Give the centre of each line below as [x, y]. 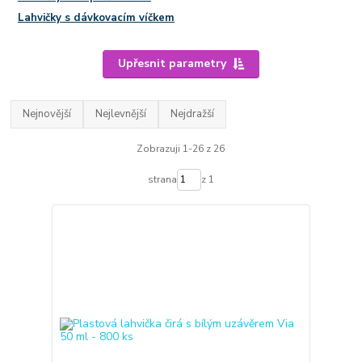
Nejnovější [47, 114]
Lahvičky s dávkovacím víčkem [96, 17]
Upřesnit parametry [172, 64]
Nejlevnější [121, 114]
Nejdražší [193, 114]
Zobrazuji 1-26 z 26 [181, 148]
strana [162, 180]
